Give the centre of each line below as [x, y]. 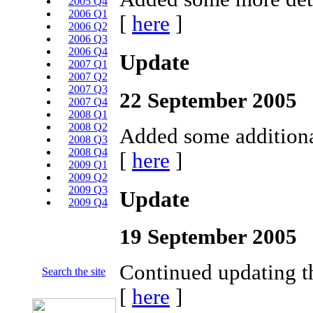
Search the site [74, 271]
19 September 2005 [208, 237]
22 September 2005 [208, 100]
